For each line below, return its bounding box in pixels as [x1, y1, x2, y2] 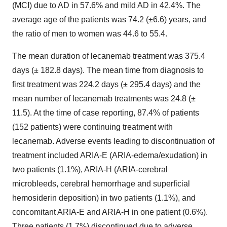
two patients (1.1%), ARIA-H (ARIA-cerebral [12, 165, 168, 174]
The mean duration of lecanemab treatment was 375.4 [12, 52, 205, 61]
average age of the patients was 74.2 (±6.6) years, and [12, 15, 206, 24]
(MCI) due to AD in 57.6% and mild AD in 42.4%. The [12, 1, 201, 10]
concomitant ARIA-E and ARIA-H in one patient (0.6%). [12, 208, 208, 217]
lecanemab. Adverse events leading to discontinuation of [12, 137, 214, 146]
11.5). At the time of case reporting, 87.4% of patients [12, 108, 199, 118]
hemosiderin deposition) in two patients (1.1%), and [12, 194, 196, 203]
